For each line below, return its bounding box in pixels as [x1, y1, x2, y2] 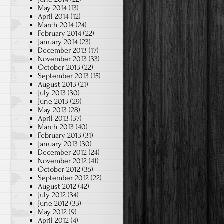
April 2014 [38, 12, 69, 21]
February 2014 [38, 29, 81, 38]
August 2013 [38, 80, 76, 89]
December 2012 [38, 148, 87, 157]
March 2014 [38, 20, 74, 29]
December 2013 [38, 46, 87, 55]
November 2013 [38, 54, 87, 63]
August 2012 [38, 182, 76, 191]
